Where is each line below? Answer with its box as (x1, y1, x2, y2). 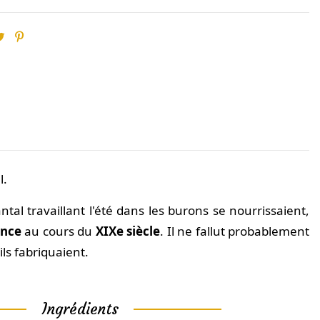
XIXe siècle (95, 223, 161, 240)
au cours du (21, 223, 96, 240)
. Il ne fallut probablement (160, 223, 310, 240)
